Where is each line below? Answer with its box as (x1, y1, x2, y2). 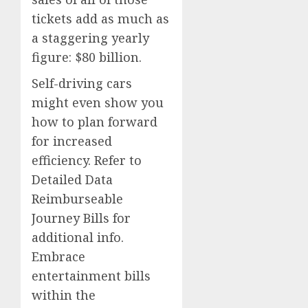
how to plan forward (32, 113, 157, 130)
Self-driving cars (32, 74, 132, 91)
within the (32, 286, 96, 303)
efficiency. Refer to (32, 151, 142, 168)
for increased (32, 132, 112, 149)
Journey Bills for (32, 209, 131, 226)
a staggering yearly (32, 29, 149, 46)
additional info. (32, 228, 124, 245)
